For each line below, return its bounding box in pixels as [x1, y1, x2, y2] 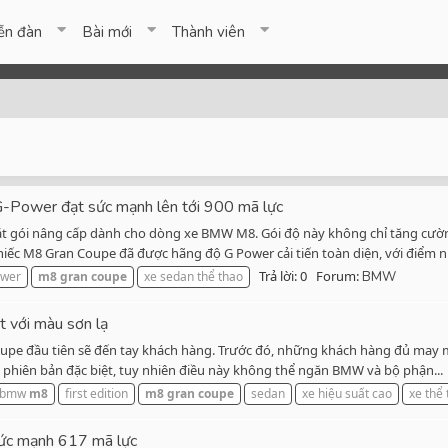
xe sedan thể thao [144, 268, 243, 286]
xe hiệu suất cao [302, 385, 392, 403]
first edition [65, 385, 128, 403]
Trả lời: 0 [259, 267, 307, 286]
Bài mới [82, 22, 133, 42]
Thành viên [172, 22, 246, 42]
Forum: [316, 267, 362, 286]
